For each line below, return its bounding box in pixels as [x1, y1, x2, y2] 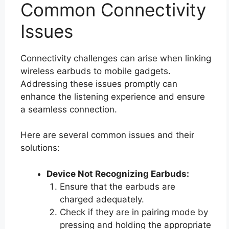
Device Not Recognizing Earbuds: [47, 168, 189, 179]
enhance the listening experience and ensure [20, 91, 205, 102]
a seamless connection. [20, 104, 117, 114]
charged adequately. [59, 194, 144, 204]
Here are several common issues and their [20, 130, 194, 140]
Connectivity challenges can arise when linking [20, 53, 211, 63]
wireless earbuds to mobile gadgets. [20, 65, 171, 76]
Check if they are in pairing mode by [59, 207, 208, 217]
